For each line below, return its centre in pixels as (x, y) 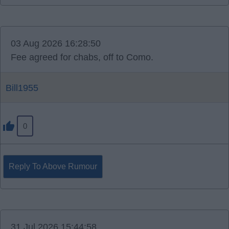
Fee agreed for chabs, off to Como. (82, 57)
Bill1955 (22, 88)
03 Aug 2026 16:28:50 (56, 43)
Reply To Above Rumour (53, 166)
